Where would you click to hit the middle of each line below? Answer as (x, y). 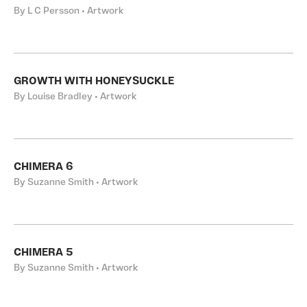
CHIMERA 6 (44, 167)
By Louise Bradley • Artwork (75, 97)
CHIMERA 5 (44, 253)
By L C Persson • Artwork (69, 11)
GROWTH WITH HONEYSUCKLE (94, 82)
